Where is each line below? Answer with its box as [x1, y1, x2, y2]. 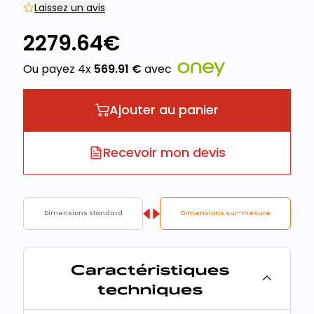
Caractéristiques [70, 258, 230, 279]
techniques [97, 278, 203, 299]
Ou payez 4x [23, 61, 94, 77]
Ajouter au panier [109, 101, 219, 118]
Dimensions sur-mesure [180, 209, 271, 217]
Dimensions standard [43, 209, 123, 217]
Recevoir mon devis [102, 144, 226, 161]
